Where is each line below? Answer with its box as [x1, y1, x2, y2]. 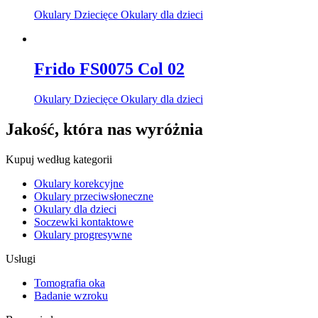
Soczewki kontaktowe [34, 215, 133, 228]
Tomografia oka [34, 276, 105, 289]
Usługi [6, 252, 35, 265]
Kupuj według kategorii [6, 153, 112, 165]
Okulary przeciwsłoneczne [34, 190, 153, 202]
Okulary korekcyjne [34, 177, 124, 190]
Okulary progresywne [34, 228, 132, 241]
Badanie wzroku [34, 289, 108, 302]
